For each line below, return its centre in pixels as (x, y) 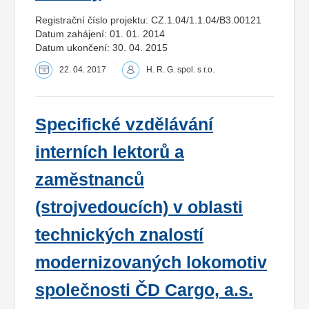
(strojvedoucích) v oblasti (139, 207)
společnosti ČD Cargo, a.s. (144, 290)
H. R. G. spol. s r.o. (180, 69)
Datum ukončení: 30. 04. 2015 (101, 47)
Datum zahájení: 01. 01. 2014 (100, 33)
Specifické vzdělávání (124, 124)
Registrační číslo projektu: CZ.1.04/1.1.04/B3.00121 (148, 20)
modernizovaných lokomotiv (151, 262)
